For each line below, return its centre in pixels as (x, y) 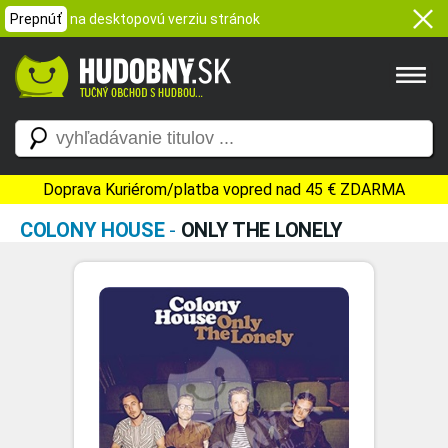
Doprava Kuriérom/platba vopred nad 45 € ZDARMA (224, 189)
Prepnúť (36, 19)
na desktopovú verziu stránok (165, 19)
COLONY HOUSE (92, 230)
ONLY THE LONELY (262, 230)
